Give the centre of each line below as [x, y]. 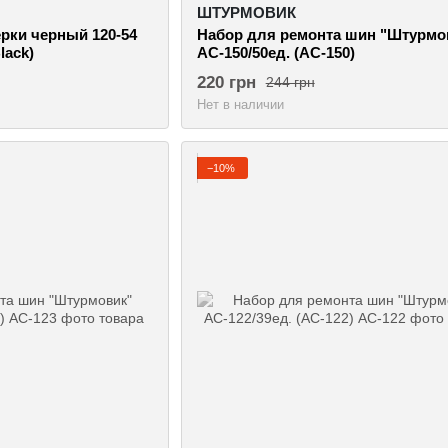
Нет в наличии [240, 104]
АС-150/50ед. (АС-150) [275, 52]
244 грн [290, 82]
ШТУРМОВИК [246, 12]
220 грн [226, 82]
